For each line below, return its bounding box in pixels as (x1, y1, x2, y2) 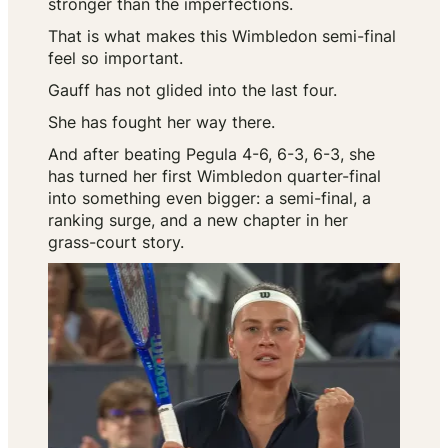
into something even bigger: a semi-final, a (48, 188, 371, 209)
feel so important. (48, 48, 183, 69)
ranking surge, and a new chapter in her (48, 210, 348, 231)
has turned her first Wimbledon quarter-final (48, 166, 381, 187)
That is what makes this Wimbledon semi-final (48, 26, 396, 47)
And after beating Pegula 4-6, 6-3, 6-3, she (48, 144, 375, 165)
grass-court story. (48, 232, 184, 253)
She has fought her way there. (48, 112, 275, 133)
